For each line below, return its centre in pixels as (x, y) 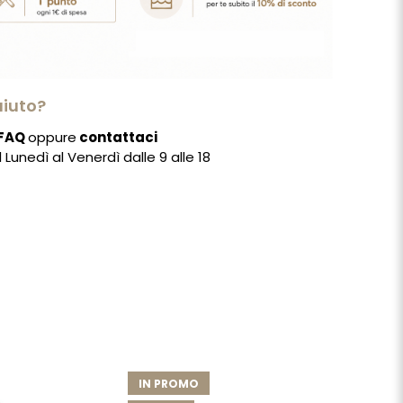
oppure (53, 138)
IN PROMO (168, 384)
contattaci (117, 138)
